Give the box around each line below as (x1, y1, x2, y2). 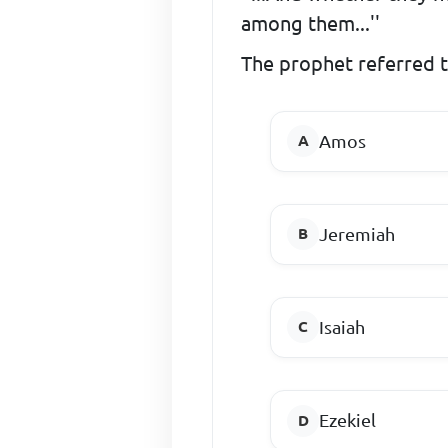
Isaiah (319, 316, 366, 337)
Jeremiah (319, 223, 396, 244)
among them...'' (241, 11, 381, 35)
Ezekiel (319, 410, 377, 431)
